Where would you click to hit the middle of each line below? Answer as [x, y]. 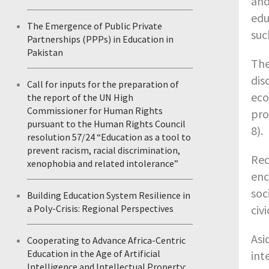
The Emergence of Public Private [95, 26]
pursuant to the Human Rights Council [106, 124]
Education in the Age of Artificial [94, 253]
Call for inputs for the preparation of [103, 84]
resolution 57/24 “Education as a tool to [109, 137]
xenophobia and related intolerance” [103, 163]
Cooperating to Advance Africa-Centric [106, 240]
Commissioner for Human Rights [95, 110]
